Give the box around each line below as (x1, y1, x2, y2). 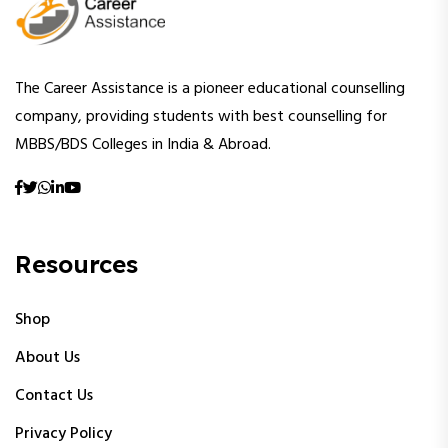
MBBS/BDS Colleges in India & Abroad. (15, 131, 271, 158)
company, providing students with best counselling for (15, 103, 387, 130)
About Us (15, 344, 80, 371)
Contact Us (15, 382, 93, 409)
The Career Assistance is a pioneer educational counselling (15, 75, 405, 102)
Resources (15, 248, 138, 279)
